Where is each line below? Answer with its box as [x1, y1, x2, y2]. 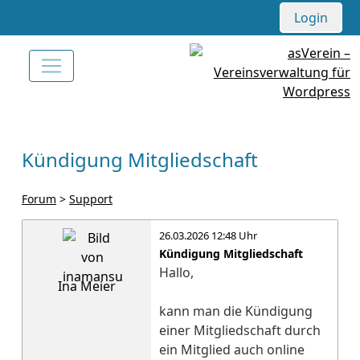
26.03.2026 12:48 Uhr [159, 228, 257, 243]
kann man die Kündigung [159, 302, 313, 320]
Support [69, 191, 112, 207]
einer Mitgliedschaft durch [159, 321, 321, 339]
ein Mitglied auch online [159, 341, 305, 358]
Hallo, [159, 264, 194, 281]
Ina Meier [58, 277, 116, 295]
